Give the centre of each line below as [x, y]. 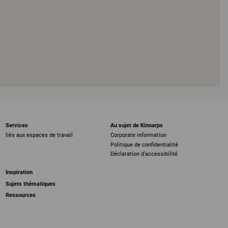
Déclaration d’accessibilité [144, 154]
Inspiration [19, 172]
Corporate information [138, 135]
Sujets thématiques [31, 184]
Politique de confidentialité [144, 145]
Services [17, 125]
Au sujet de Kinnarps [136, 125]
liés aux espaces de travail [39, 135]
